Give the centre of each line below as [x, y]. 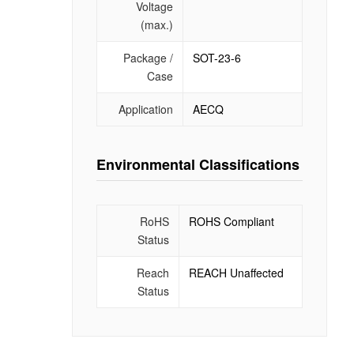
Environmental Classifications [198, 164]
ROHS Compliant [231, 221]
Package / [148, 57]
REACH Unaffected [236, 272]
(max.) [156, 24]
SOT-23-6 [217, 57]
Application [145, 109]
